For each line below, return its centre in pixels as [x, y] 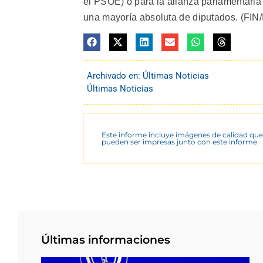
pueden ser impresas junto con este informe [179, 141]
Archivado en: [115, 75]
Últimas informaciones [106, 240]
